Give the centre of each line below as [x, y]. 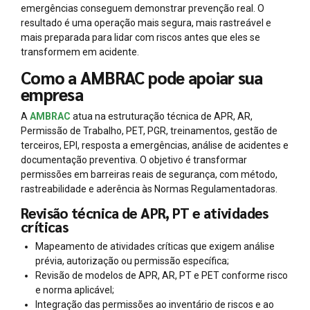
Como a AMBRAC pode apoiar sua [142, 77]
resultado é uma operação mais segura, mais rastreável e [146, 22]
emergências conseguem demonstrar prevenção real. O [143, 8]
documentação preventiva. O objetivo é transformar [134, 159]
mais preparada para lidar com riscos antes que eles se [140, 37]
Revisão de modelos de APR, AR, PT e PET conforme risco [162, 276]
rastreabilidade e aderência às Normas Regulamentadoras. [149, 189]
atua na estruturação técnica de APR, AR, [162, 116]
